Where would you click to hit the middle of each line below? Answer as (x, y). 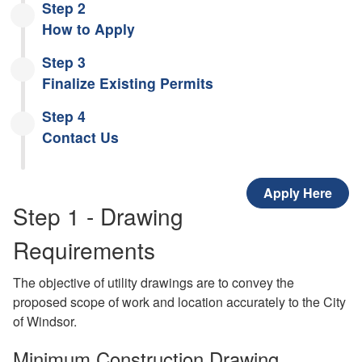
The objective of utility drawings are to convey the (154, 282)
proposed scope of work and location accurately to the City (179, 301)
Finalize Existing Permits (128, 82)
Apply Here (298, 192)
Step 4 (64, 116)
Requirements (84, 249)
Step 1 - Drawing (98, 215)
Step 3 (64, 61)
